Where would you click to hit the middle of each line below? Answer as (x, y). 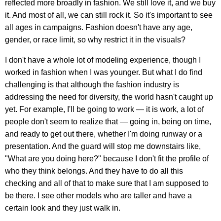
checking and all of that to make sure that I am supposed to (107, 184)
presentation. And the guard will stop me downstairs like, (103, 147)
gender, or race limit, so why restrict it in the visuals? (95, 40)
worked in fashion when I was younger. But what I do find (104, 73)
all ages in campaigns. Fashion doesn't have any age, (99, 28)
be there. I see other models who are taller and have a (98, 196)
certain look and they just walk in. (63, 208)
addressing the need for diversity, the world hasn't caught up (109, 97)
